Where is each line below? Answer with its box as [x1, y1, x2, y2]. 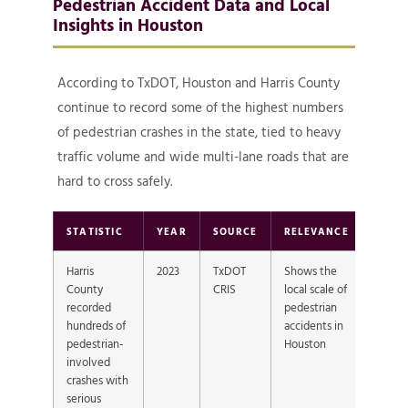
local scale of [284, 280, 347, 298]
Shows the [284, 262, 337, 280]
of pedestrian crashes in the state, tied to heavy [57, 122, 341, 142]
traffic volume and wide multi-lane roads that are [57, 147, 349, 167]
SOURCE [213, 223, 258, 239]
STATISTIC [66, 223, 123, 239]
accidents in [284, 317, 343, 334]
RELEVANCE [284, 223, 349, 239]
